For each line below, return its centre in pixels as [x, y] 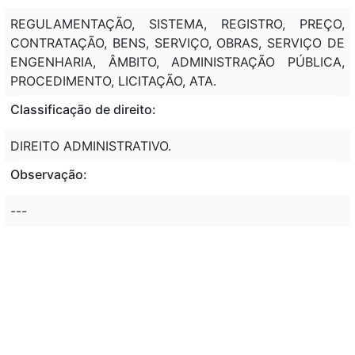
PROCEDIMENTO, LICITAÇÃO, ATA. [113, 80]
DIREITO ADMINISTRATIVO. [91, 145]
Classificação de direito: [83, 109]
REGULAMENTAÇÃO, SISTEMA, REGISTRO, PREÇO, [177, 23]
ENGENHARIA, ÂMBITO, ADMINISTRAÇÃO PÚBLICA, [177, 61]
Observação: [49, 174]
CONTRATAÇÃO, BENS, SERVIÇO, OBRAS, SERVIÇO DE [177, 42]
